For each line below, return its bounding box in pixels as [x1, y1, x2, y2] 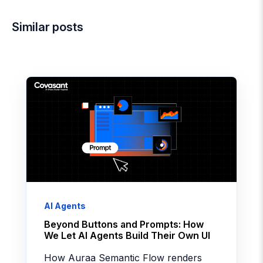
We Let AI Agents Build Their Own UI [44, 230, 210, 242]
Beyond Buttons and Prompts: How [44, 218, 204, 231]
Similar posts [12, 20, 83, 35]
